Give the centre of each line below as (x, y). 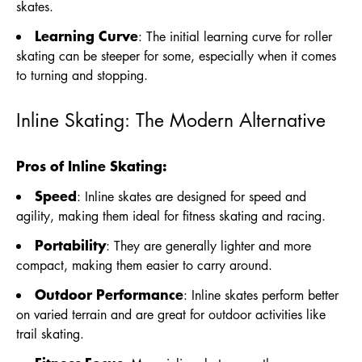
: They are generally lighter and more (208, 246)
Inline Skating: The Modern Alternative (171, 120)
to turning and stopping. (82, 75)
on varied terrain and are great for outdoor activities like (171, 314)
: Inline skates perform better (261, 295)
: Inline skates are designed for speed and (192, 196)
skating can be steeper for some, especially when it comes (176, 56)
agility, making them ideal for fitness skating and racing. (171, 216)
